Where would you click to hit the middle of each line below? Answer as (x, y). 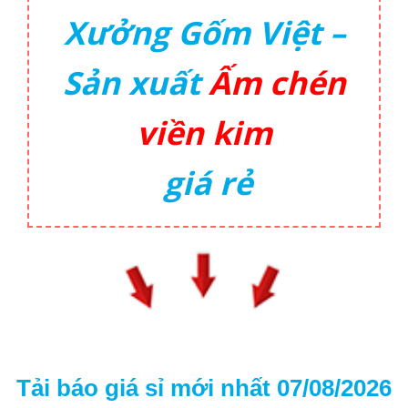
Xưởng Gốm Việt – (204, 32)
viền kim (204, 132)
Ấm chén (277, 82)
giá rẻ (208, 182)
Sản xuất (135, 82)
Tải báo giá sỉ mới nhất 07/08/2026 (204, 388)
